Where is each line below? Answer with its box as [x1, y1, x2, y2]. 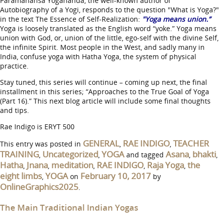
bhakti [192, 148, 216, 160]
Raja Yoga [147, 159, 184, 171]
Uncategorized [42, 148, 98, 160]
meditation [51, 159, 93, 171]
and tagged [124, 150, 166, 159]
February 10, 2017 [80, 170, 151, 182]
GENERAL [83, 138, 119, 149]
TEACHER [173, 138, 209, 149]
